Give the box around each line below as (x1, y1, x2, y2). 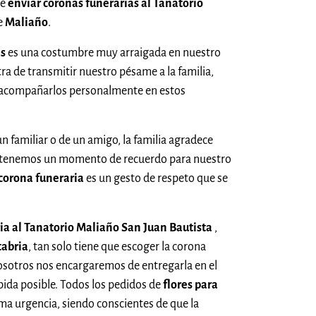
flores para (163, 278, 218, 291)
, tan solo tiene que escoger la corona (28, 240, 206, 253)
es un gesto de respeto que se (84, 171, 228, 185)
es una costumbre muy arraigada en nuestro (6, 46, 221, 59)
